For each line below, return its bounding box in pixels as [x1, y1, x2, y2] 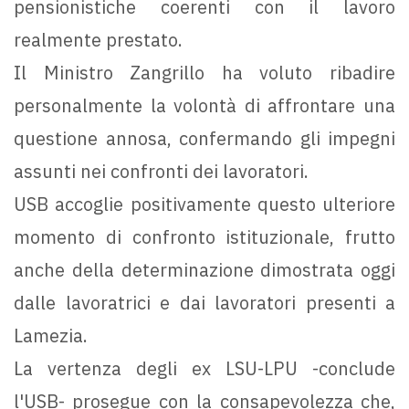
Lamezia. [14, 323, 88, 349]
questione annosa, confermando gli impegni [14, 126, 395, 152]
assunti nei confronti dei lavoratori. [14, 159, 309, 184]
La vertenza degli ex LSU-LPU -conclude [14, 356, 395, 382]
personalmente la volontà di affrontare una [14, 93, 395, 119]
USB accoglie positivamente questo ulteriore [14, 192, 395, 217]
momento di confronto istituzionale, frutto [14, 225, 395, 250]
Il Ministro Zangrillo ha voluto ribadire [14, 60, 395, 86]
